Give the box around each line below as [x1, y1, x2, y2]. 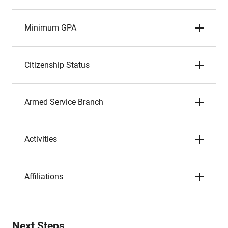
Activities [24, 134, 57, 144]
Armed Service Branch [24, 97, 103, 107]
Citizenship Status [24, 60, 90, 70]
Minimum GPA [24, 23, 76, 33]
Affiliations [24, 172, 63, 181]
